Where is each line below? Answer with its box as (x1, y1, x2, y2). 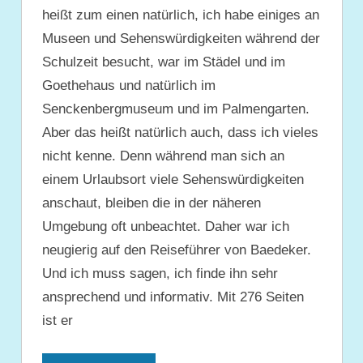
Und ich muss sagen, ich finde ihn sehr (42, 266, 278, 282)
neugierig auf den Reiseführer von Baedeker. (42, 242, 311, 258)
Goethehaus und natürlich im (42, 78, 216, 94)
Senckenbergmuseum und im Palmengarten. (42, 101, 310, 117)
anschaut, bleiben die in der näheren (42, 195, 261, 211)
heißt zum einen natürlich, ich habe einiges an (42, 7, 319, 23)
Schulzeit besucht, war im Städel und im (42, 54, 285, 70)
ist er (42, 313, 73, 329)
